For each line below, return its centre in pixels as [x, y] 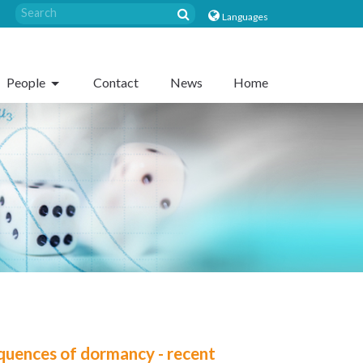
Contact [116, 82]
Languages [245, 17]
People [28, 82]
